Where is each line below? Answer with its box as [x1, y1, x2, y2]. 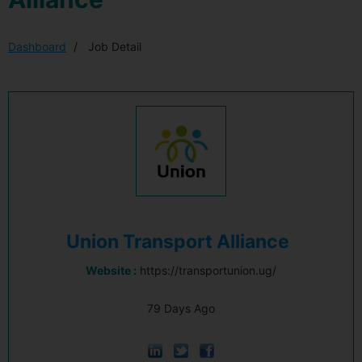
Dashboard [8, 40, 66, 53]
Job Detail [85, 40, 141, 53]
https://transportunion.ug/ [140, 263, 276, 277]
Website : [86, 263, 137, 277]
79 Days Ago [147, 301, 215, 315]
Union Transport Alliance [66, 230, 289, 253]
